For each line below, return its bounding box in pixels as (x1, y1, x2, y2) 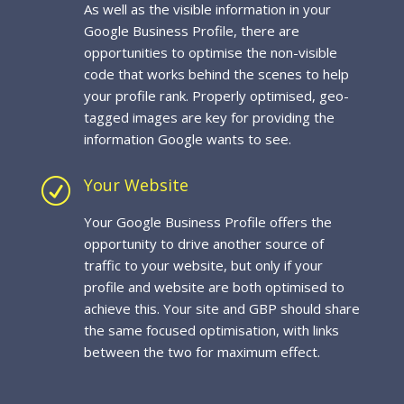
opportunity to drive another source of (83, 234, 324, 252)
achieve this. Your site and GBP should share (83, 299, 360, 317)
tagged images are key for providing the (83, 108, 335, 126)
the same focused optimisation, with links (83, 321, 339, 339)
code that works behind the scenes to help (83, 65, 349, 83)
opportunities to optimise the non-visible (83, 43, 337, 61)
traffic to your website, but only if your (83, 256, 323, 274)
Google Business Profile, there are (83, 22, 299, 40)
